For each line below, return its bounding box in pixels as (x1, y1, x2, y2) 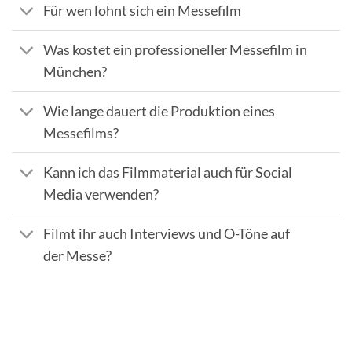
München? (43, 63, 108, 80)
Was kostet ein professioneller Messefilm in (43, 41, 308, 58)
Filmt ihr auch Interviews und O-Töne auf (43, 225, 291, 242)
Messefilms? (43, 124, 119, 141)
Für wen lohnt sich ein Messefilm (43, 2, 242, 19)
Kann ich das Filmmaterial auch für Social (43, 163, 293, 181)
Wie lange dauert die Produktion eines (43, 102, 276, 119)
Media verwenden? (43, 185, 159, 203)
